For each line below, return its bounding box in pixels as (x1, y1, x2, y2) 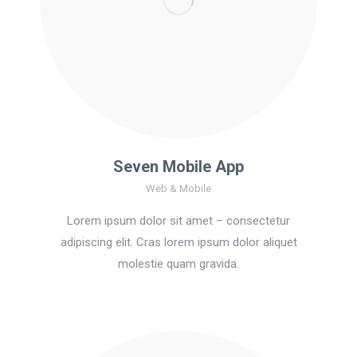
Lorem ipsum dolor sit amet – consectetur (67, 214, 290, 229)
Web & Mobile (146, 182, 211, 195)
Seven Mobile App (113, 157, 244, 177)
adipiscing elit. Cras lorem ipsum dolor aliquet (60, 235, 297, 250)
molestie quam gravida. (118, 257, 239, 272)
